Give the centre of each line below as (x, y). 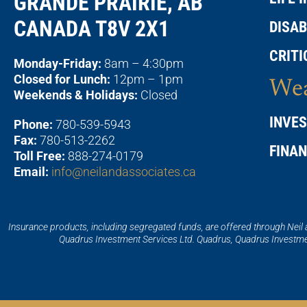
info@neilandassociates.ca (124, 171)
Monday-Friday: (58, 63)
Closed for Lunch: (62, 79)
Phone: (33, 124)
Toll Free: (39, 156)
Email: (31, 171)
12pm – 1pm (147, 79)
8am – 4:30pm (143, 63)
